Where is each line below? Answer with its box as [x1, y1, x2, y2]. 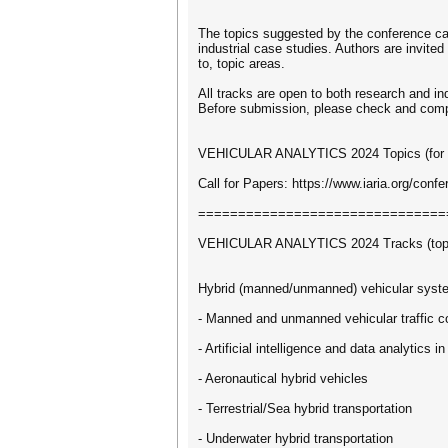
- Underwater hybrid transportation [198, 431, 393, 446]
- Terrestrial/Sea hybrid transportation [198, 401, 412, 416]
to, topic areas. [198, 56, 285, 71]
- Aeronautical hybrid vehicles [198, 371, 368, 386]
